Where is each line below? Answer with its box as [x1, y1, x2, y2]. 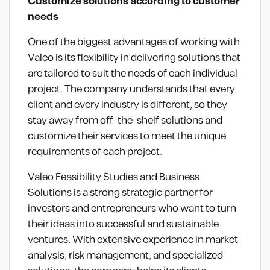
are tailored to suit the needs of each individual [28, 66, 237, 82]
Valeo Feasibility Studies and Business [28, 169, 199, 186]
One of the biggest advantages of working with [28, 34, 240, 51]
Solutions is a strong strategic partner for [28, 185, 213, 201]
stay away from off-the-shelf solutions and [28, 113, 222, 129]
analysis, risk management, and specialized [28, 248, 223, 264]
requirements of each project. [28, 144, 162, 160]
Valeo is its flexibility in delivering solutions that [28, 50, 240, 66]
